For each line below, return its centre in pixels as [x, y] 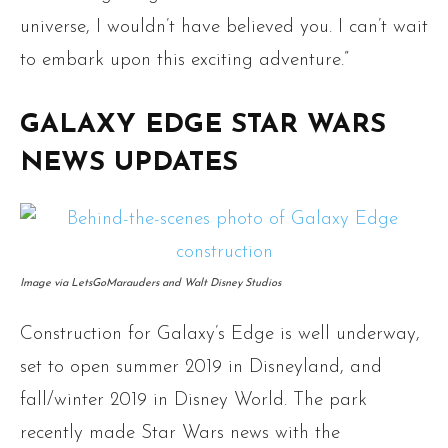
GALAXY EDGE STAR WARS [203, 126]
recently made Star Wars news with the [180, 434]
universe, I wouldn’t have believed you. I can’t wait [224, 28]
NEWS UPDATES [129, 164]
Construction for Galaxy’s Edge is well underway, [220, 335]
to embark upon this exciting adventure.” [184, 61]
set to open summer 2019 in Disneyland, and [201, 368]
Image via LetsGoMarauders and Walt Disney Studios [150, 284]
